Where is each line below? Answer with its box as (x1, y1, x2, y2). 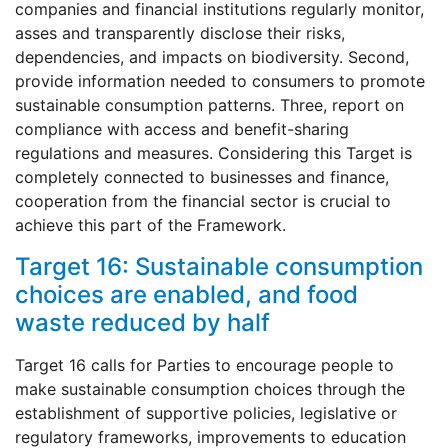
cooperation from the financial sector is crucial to (15, 191, 391, 212)
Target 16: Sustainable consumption (15, 252, 423, 282)
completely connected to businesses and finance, (15, 167, 389, 188)
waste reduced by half (15, 308, 270, 338)
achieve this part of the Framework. (15, 215, 286, 236)
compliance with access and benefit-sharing (15, 119, 349, 140)
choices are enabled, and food (15, 280, 358, 310)
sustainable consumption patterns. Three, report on (15, 95, 404, 116)
